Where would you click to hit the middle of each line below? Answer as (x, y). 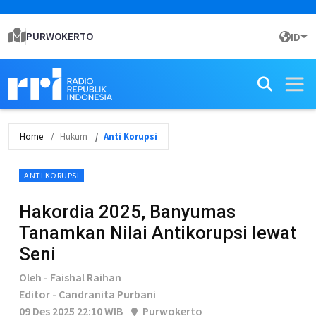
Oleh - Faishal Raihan (70, 277)
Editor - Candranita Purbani (87, 294)
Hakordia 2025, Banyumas (127, 212)
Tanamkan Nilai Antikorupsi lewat (158, 233)
